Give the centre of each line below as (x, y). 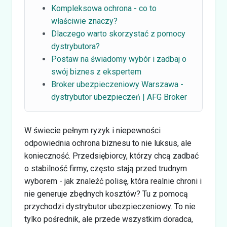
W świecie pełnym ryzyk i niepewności (92, 130)
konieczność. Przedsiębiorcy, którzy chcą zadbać (111, 156)
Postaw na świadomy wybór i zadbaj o (119, 59)
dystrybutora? (75, 46)
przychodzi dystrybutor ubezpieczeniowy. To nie (110, 206)
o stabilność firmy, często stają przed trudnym (106, 168)
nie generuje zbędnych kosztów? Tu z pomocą (106, 194)
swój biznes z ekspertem (96, 71)
